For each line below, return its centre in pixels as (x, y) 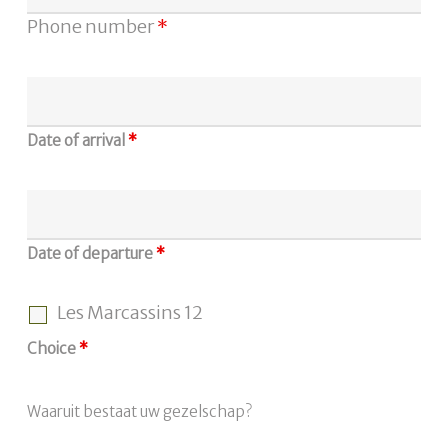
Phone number (91, 26)
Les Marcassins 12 (129, 312)
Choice (52, 348)
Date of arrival (77, 140)
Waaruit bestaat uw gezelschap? (139, 411)
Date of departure (91, 253)
